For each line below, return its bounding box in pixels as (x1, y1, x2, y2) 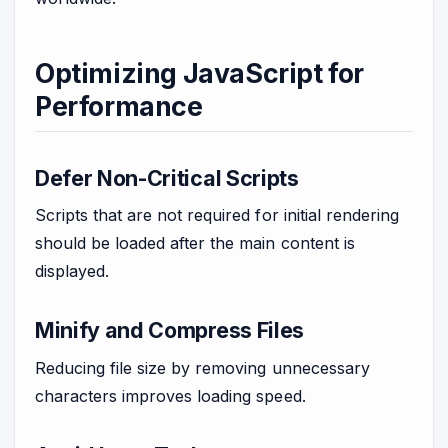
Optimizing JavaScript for (35, 57, 364, 90)
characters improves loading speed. (35, 386, 306, 407)
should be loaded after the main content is (35, 233, 355, 254)
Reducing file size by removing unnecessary (35, 358, 370, 379)
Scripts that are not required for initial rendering (35, 205, 399, 226)
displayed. (35, 261, 110, 282)
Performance (35, 90, 203, 123)
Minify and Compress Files (35, 317, 304, 344)
